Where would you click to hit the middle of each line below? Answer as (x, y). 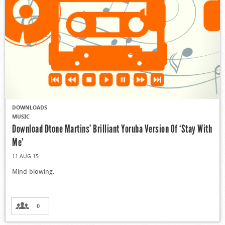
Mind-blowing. (33, 171)
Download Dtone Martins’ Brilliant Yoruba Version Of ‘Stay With (112, 129)
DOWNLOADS (30, 107)
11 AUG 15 (25, 156)
